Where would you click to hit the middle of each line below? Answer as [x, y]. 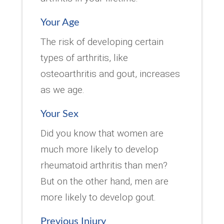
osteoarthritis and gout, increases [110, 73]
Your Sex [59, 114]
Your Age [60, 22]
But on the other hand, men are [104, 181]
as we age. [62, 89]
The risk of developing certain [102, 41]
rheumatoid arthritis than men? [104, 165]
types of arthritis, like [84, 57]
